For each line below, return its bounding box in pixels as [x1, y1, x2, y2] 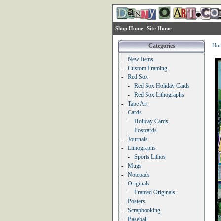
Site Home [147, 25, 172, 31]
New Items [128, 56, 153, 63]
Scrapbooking [128, 207, 160, 214]
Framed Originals [134, 189, 175, 196]
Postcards [134, 127, 157, 134]
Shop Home [115, 25, 143, 31]
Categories [148, 42, 175, 49]
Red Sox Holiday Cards [134, 82, 190, 89]
